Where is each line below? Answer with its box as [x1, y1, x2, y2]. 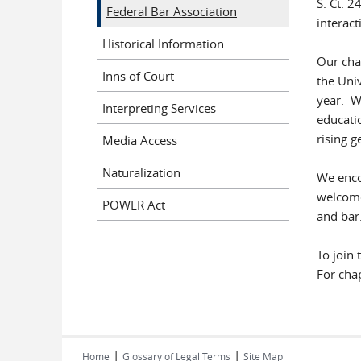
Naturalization [102, 164, 180, 180]
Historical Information [102, 35, 224, 52]
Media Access [102, 131, 177, 148]
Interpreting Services [102, 99, 216, 116]
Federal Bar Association [106, 2, 237, 19]
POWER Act [102, 196, 165, 213]
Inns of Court [102, 67, 174, 84]
